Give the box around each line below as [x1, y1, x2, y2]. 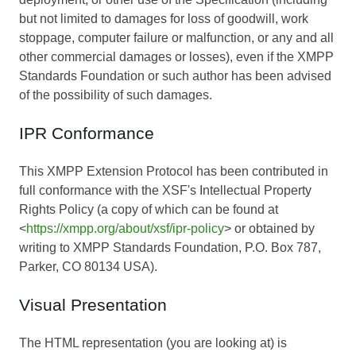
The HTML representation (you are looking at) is [19, 336, 287, 350]
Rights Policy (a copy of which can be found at [19, 203, 278, 217]
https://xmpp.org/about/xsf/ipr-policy [26, 222, 224, 236]
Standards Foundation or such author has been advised [19, 69, 331, 83]
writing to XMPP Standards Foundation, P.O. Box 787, [19, 241, 321, 255]
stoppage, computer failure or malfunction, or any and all [19, 31, 334, 45]
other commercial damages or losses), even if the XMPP [19, 50, 334, 64]
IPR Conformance [19, 124, 154, 143]
